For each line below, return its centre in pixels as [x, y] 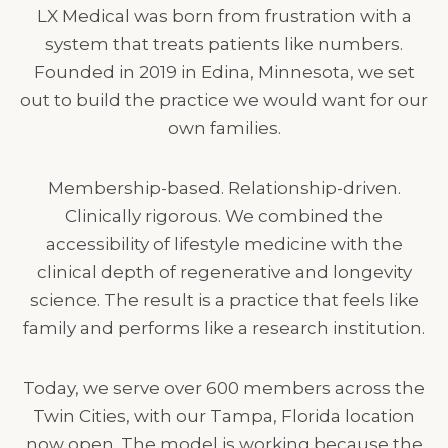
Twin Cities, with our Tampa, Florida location [224, 416]
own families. [224, 128]
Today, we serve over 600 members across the [224, 388]
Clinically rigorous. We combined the [224, 216]
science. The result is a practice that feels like [224, 300]
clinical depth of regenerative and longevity [224, 272]
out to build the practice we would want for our [224, 100]
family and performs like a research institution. [224, 328]
